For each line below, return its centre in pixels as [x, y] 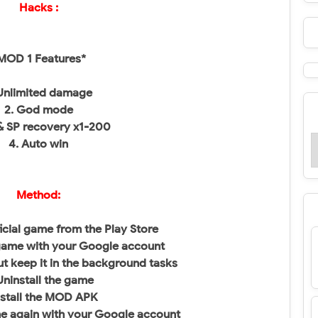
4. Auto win [38, 144]
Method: [38, 195]
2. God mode [38, 110]
